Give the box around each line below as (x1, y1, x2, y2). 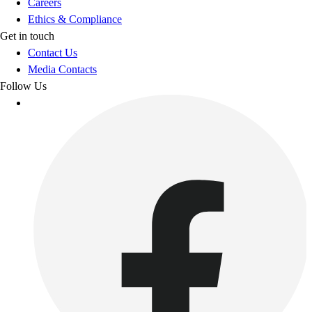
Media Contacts (28, 63, 97, 75)
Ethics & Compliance (28, 13, 122, 25)
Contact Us (28, 46, 77, 58)
